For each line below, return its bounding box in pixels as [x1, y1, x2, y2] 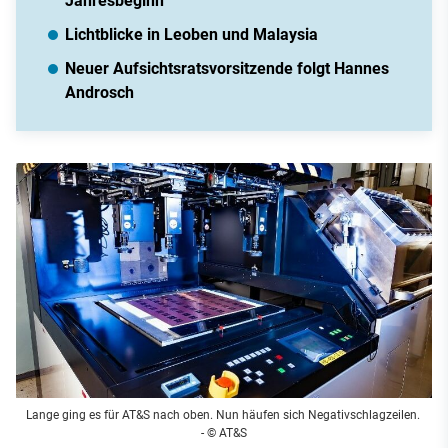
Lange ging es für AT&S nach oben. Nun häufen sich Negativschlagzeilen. [25, 407, 423, 422]
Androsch [65, 83, 134, 103]
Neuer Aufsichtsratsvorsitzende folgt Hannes [65, 59, 389, 79]
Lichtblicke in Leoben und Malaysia [65, 25, 318, 45]
